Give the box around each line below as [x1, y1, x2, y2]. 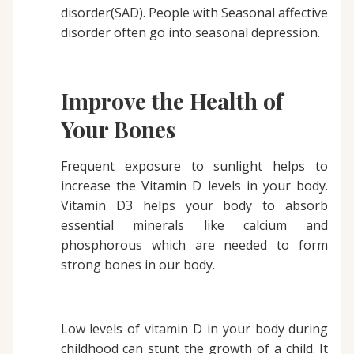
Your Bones [60, 114, 175, 144]
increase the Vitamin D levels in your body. [60, 176, 329, 194]
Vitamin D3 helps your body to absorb [60, 196, 329, 214]
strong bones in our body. [60, 255, 215, 273]
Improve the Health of [60, 85, 283, 115]
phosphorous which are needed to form [60, 235, 329, 254]
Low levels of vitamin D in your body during [60, 319, 329, 337]
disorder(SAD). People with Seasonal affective [60, 4, 329, 22]
